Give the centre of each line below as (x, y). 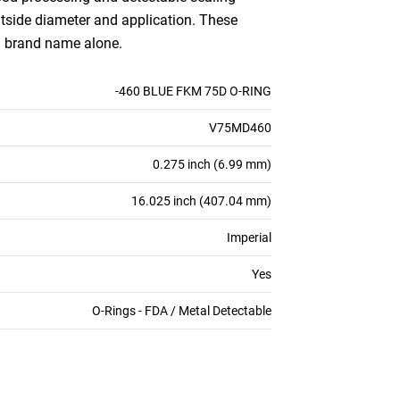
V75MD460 (240, 128)
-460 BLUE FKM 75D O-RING (193, 91)
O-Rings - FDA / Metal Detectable (182, 311)
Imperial (249, 237)
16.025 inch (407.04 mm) (201, 201)
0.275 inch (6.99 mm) (212, 164)
